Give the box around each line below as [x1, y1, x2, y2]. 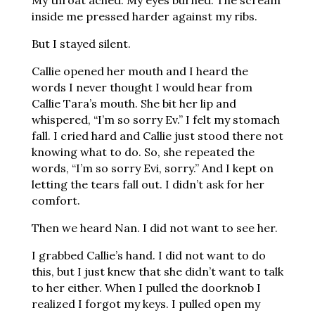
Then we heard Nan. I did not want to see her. [31, 221, 278, 235]
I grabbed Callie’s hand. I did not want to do [31, 248, 266, 262]
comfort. [31, 193, 80, 207]
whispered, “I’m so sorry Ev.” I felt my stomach [31, 112, 280, 127]
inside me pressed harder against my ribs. [31, 9, 257, 23]
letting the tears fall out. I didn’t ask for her [31, 177, 264, 191]
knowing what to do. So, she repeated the [31, 145, 255, 159]
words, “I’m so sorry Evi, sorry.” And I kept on [31, 161, 274, 175]
